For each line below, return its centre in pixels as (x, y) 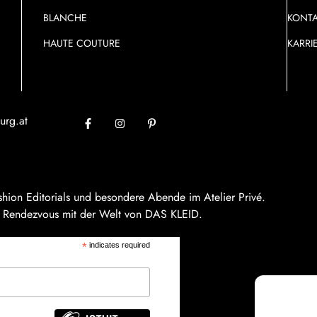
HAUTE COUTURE (82, 44)
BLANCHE (65, 18)
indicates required (118, 245)
